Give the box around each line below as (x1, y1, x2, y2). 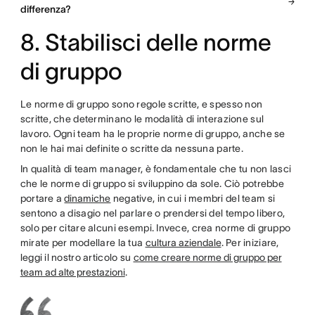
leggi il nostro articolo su (20, 251, 134, 263)
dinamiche (64, 192, 111, 204)
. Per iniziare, (221, 236, 279, 248)
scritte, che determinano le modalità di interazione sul (20, 112, 264, 124)
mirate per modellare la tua (20, 236, 146, 248)
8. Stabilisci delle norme (20, 29, 271, 56)
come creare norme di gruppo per (133, 251, 282, 263)
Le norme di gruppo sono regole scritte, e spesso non (20, 98, 263, 110)
